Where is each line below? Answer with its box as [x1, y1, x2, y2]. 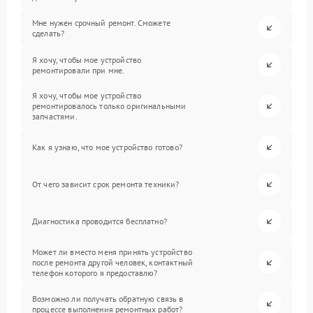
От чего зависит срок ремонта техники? [32, 179, 180, 189]
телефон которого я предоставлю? [32, 268, 158, 278]
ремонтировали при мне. [32, 64, 125, 75]
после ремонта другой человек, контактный [32, 257, 193, 268]
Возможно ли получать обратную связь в [32, 293, 184, 304]
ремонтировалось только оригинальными [32, 101, 187, 111]
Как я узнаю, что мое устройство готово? [32, 142, 182, 152]
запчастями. [32, 111, 78, 122]
